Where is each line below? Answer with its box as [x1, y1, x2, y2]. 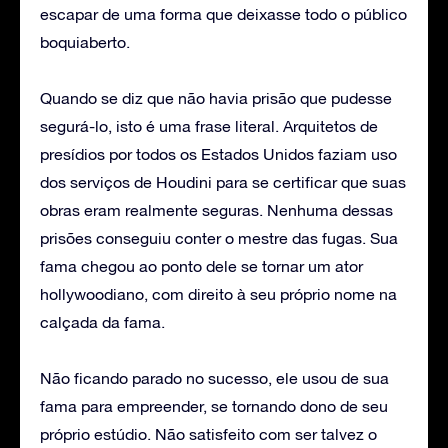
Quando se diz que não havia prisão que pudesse [40, 88, 392, 107]
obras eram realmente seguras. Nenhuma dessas [40, 200, 393, 219]
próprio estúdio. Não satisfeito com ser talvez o [40, 424, 377, 443]
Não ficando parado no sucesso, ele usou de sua [40, 368, 389, 387]
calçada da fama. [40, 312, 165, 331]
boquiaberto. [40, 32, 130, 51]
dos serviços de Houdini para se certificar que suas [40, 172, 406, 191]
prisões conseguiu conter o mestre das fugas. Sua [40, 228, 398, 247]
